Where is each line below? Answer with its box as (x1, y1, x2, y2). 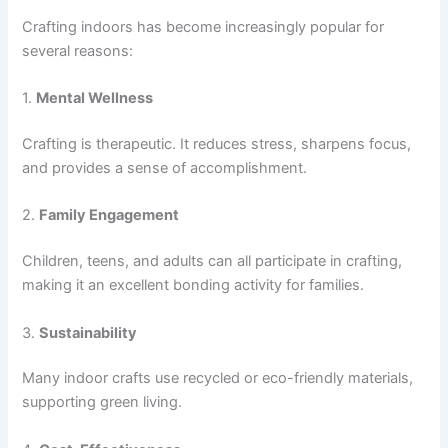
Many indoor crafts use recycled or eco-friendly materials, (22, 369, 414, 388)
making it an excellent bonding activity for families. (22, 276, 365, 295)
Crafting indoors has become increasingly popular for (22, 17, 385, 36)
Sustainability (39, 323, 138, 342)
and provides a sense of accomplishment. (22, 159, 308, 178)
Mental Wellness (36, 89, 154, 108)
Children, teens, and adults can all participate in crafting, (22, 252, 403, 271)
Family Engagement (39, 206, 180, 225)
